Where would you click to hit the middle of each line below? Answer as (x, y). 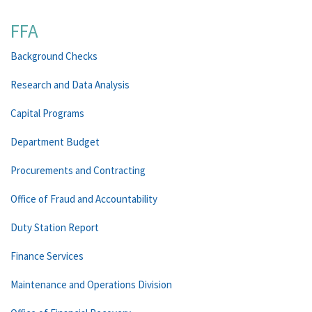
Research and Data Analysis (70, 85)
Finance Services (47, 256)
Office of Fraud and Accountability (84, 199)
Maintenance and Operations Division (91, 284)
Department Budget (55, 142)
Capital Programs (47, 113)
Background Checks (54, 56)
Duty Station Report (55, 227)
